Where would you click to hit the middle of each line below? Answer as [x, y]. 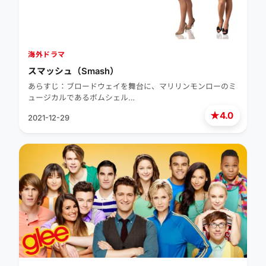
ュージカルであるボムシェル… [81, 98]
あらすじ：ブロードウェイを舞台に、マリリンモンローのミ [132, 86]
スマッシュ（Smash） [73, 71]
